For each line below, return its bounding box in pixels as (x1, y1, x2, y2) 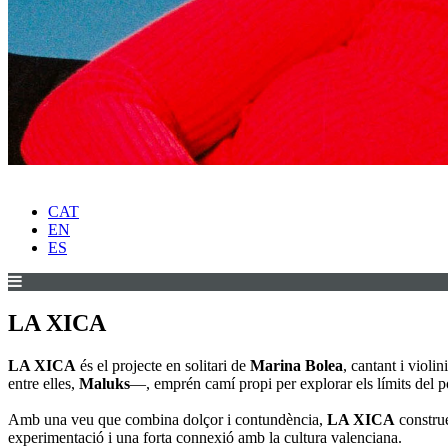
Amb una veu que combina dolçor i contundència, (8, 411, 327, 429)
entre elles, (8, 375, 79, 393)
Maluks (79, 375, 130, 393)
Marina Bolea (250, 357, 343, 375)
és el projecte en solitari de (76, 357, 250, 375)
